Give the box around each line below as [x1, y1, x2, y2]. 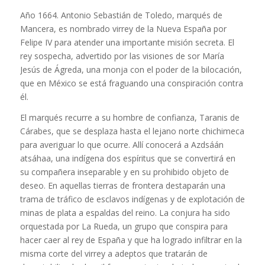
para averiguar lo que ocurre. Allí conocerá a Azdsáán [20, 139, 224, 151]
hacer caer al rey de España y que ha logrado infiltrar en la [20, 234, 242, 246]
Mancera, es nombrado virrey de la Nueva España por [20, 23, 227, 35]
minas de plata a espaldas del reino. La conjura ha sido [20, 207, 230, 219]
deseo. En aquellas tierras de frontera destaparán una [20, 180, 225, 192]
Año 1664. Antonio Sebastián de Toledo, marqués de [20, 9, 222, 21]
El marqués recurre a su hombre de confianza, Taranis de [20, 112, 240, 124]
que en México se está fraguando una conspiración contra [20, 77, 243, 89]
